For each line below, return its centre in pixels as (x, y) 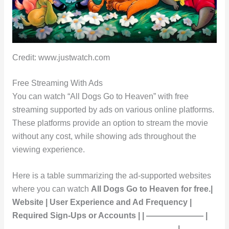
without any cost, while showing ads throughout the (104, 136)
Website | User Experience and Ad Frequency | (102, 202)
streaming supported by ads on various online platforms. (113, 110)
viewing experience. (48, 150)
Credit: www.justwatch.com (61, 57)
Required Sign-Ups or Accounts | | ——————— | (110, 216)
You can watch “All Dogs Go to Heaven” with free (100, 97)
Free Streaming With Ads (57, 83)
